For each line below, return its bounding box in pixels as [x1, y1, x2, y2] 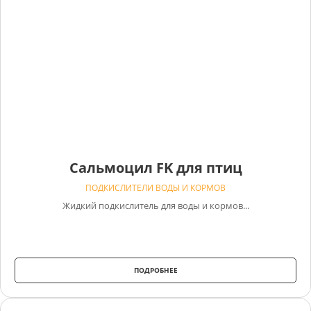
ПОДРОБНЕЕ [133, 264, 178, 275]
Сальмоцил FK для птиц [69, 158, 242, 177]
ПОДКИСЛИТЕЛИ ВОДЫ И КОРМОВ [85, 181, 226, 194]
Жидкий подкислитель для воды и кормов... [62, 199, 249, 212]
